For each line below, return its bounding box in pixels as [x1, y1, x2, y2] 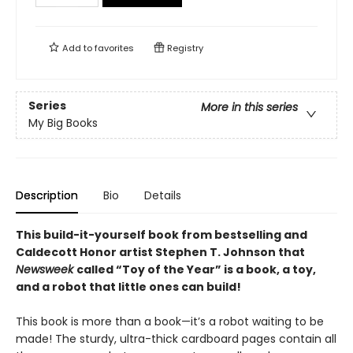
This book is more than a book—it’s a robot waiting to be [16, 314, 324, 329]
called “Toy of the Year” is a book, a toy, [76, 262, 316, 277]
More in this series [201, 99, 298, 116]
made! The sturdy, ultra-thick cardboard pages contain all [16, 331, 336, 347]
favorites [95, 42, 134, 54]
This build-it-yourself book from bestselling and [16, 227, 307, 243]
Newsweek [16, 262, 76, 277]
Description [16, 188, 78, 203]
